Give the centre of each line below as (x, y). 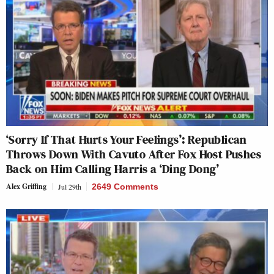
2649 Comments (125, 187)
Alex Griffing (26, 186)
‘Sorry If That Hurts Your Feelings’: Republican (127, 139)
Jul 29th (70, 187)
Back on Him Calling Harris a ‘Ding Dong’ (113, 169)
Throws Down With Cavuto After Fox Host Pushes (134, 154)
